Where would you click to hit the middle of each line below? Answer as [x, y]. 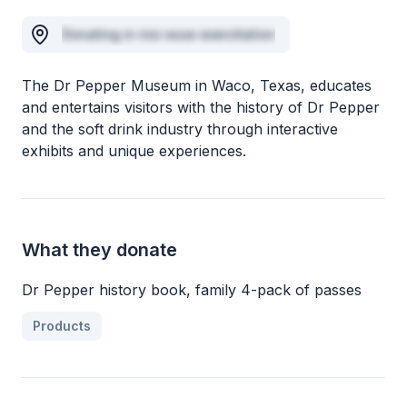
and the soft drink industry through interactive [180, 129]
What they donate [99, 250]
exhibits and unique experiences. [134, 151]
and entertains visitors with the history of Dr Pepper [201, 107]
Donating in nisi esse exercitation [169, 34]
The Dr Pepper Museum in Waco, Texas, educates [197, 85]
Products [62, 326]
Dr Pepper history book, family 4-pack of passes [192, 290]
